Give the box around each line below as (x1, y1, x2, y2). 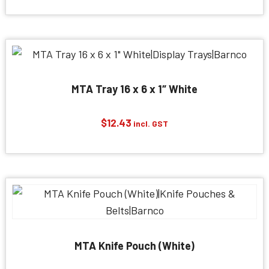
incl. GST (133, 118, 168, 128)
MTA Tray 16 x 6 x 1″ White (71, 82, 198, 95)
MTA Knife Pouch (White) (74, 239, 195, 252)
